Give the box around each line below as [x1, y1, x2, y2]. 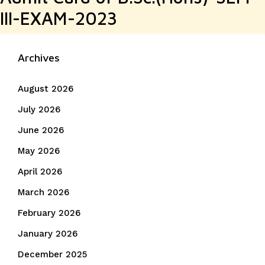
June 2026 [18, 125, 64, 135]
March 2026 [18, 187, 69, 198]
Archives [18, 51, 60, 64]
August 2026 [18, 83, 73, 94]
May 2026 [18, 146, 60, 156]
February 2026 [18, 208, 80, 218]
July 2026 [18, 104, 60, 115]
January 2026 [18, 228, 77, 239]
